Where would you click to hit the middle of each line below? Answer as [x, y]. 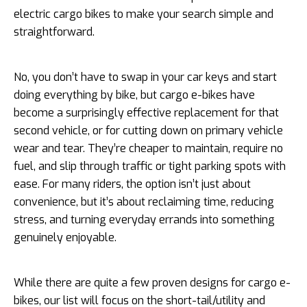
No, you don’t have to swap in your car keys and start [145, 77]
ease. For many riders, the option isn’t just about [132, 184]
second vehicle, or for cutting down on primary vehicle [148, 131]
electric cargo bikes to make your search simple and [144, 14]
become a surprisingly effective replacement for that [146, 113]
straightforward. [54, 32]
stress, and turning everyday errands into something [144, 220]
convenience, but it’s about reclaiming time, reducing [144, 202]
